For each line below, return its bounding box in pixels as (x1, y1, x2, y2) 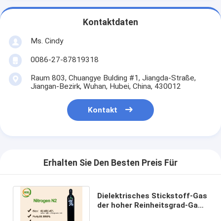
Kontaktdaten (83, 17, 138, 28)
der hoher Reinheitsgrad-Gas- (97, 200, 206, 210)
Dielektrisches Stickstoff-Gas (97, 191, 208, 200)
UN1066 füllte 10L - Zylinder (97, 210, 199, 219)
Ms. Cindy (30, 36, 63, 45)
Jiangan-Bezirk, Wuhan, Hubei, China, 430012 (30, 81, 181, 91)
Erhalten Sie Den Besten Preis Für (43, 158, 178, 168)
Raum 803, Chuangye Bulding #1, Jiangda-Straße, (30, 73, 196, 82)
